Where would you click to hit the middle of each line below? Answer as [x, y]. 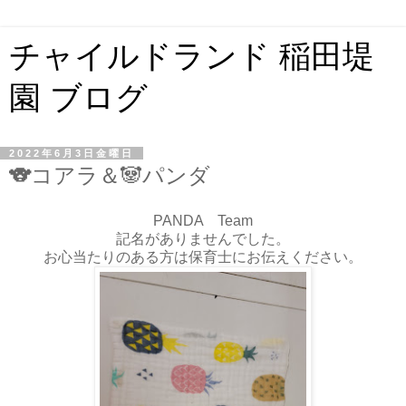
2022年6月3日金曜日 [72, 153]
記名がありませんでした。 [203, 238]
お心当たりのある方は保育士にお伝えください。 [203, 256]
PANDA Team [203, 220]
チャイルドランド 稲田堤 [192, 56]
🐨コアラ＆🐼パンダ [110, 175]
